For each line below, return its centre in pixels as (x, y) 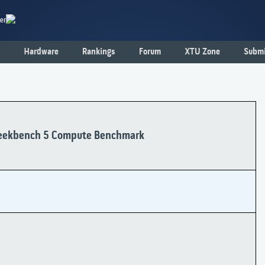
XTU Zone (202, 52)
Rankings (99, 52)
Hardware (41, 52)
